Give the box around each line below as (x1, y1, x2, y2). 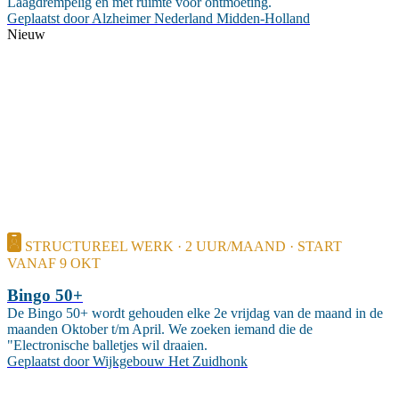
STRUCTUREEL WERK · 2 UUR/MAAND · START (25, 239, 342, 255)
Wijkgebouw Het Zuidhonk (93, 353, 248, 369)
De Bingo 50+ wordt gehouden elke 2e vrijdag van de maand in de (7, 305, 383, 321)
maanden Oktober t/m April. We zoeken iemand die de (7, 321, 313, 337)
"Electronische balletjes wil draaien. (7, 337, 208, 353)
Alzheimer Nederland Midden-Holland (92, 11, 310, 27)
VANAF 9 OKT (7, 255, 101, 271)
